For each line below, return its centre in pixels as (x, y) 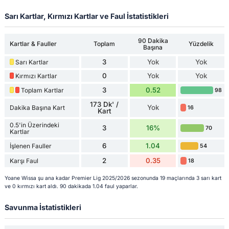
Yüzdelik (201, 44)
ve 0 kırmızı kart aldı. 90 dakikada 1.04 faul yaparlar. (71, 187)
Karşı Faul (24, 161)
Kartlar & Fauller (33, 44)
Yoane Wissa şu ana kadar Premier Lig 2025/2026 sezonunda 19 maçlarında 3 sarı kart (113, 178)
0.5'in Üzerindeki (34, 125)
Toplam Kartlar (42, 90)
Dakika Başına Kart (37, 108)
